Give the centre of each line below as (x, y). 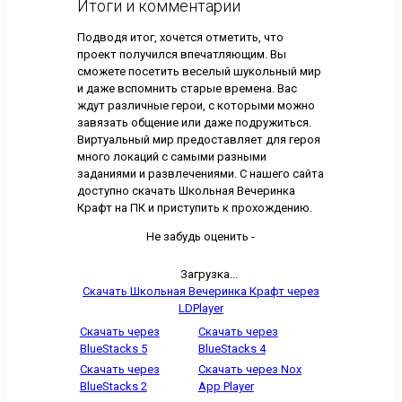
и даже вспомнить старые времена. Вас (187, 89)
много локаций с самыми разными (171, 157)
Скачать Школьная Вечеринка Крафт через (201, 292)
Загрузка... (208, 275)
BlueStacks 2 (113, 387)
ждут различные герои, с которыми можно (196, 106)
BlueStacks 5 (113, 349)
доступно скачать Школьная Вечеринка (186, 191)
